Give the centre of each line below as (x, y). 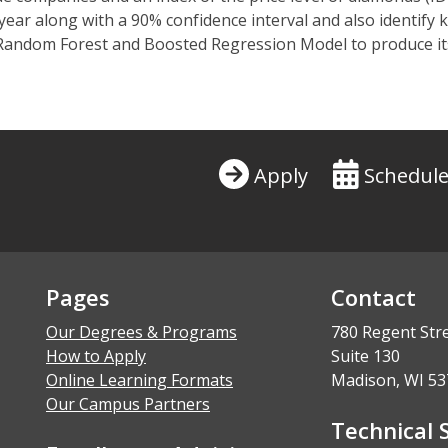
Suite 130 (365, 355)
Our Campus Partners (128, 403)
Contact (373, 296)
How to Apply (96, 355)
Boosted (175, 43)
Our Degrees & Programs (141, 331)
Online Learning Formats (139, 379)
